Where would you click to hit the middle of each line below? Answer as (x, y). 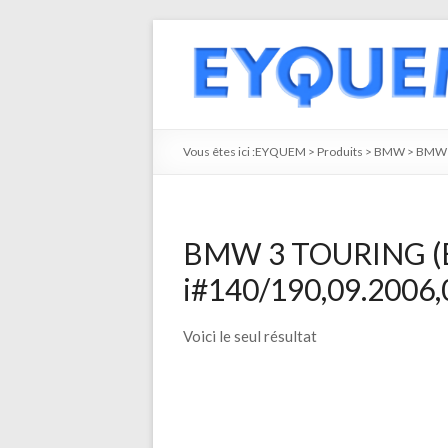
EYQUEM (280, 151)
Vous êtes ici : (219, 151)
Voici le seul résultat (250, 336)
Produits (340, 151)
